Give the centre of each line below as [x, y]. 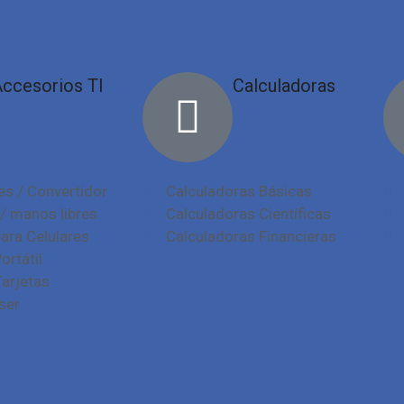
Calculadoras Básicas [239, 191]
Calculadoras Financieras [251, 236]
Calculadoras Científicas [248, 214]
